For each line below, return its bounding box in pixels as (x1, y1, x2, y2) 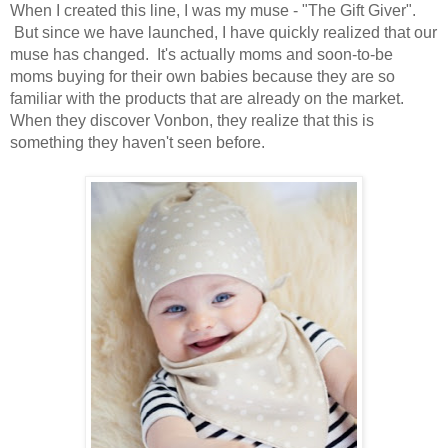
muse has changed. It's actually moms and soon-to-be (10, 45, 393, 63)
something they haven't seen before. (10, 133, 265, 151)
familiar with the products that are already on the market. (10, 89, 404, 107)
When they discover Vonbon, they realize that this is (10, 111, 374, 129)
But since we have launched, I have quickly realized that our (10, 23, 437, 41)
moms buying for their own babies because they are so (10, 67, 395, 85)
